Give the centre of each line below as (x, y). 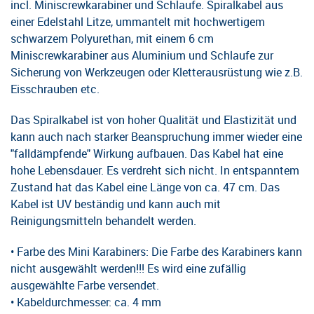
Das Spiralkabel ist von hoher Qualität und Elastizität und (153, 120)
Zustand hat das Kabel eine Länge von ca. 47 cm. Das (145, 187)
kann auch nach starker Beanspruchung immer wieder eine (156, 137)
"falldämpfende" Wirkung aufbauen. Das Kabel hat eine (147, 153)
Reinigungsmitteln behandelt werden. (105, 221)
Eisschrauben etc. (55, 89)
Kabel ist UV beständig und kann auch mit (116, 204)
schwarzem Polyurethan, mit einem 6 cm (112, 39)
